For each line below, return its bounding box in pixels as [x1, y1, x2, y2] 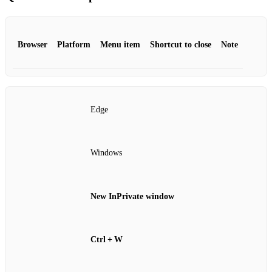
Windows [90, 148, 122, 158]
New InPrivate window [90, 191, 174, 201]
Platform [57, 39, 90, 49]
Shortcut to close [150, 39, 211, 49]
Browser [18, 39, 47, 49]
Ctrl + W [90, 235, 123, 245]
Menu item [100, 39, 140, 49]
